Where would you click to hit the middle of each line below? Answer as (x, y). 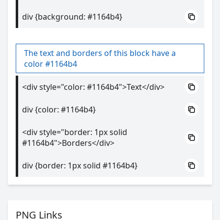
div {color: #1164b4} (59, 110)
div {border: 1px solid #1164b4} (80, 165)
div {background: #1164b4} (72, 17)
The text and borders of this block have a (100, 53)
